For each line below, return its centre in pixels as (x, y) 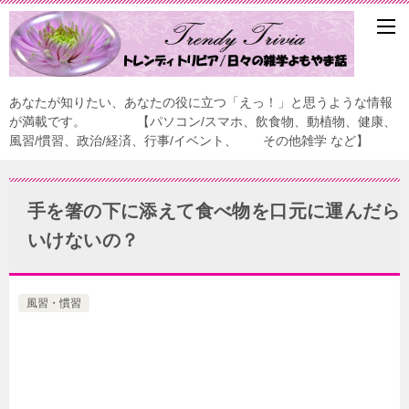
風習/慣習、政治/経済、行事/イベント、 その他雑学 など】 (189, 141)
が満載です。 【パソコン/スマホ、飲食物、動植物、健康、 (203, 121)
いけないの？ (84, 240)
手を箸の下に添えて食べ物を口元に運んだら (214, 211)
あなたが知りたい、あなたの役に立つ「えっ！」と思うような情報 (201, 102)
